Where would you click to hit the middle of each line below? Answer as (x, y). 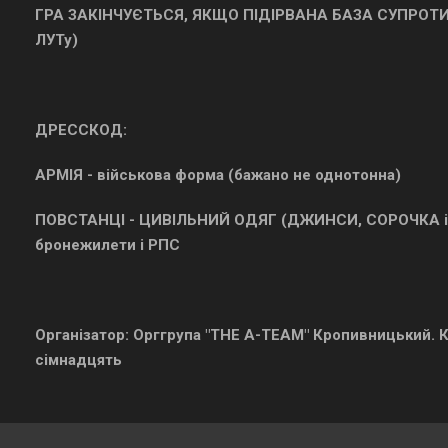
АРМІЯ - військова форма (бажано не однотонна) (218, 175)
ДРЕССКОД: (81, 130)
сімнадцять (78, 360)
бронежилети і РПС (107, 245)
